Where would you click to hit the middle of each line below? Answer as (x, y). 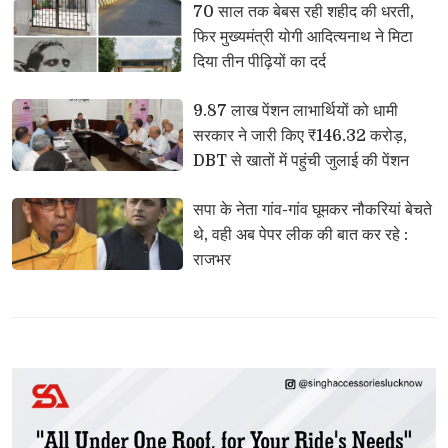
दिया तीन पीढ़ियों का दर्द (259, 62)
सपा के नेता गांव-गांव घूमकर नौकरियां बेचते (312, 210)
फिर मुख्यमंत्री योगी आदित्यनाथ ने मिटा (302, 37)
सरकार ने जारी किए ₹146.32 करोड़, (299, 136)
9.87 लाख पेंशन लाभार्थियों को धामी (295, 111)
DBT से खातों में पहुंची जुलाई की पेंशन (300, 161)
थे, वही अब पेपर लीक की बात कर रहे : (300, 235)
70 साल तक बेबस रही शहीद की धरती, (303, 12)
